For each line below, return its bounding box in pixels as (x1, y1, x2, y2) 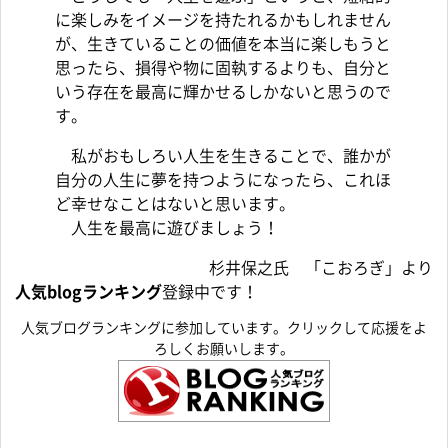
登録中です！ (162, 284, 258, 301)
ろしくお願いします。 (154, 342, 294, 357)
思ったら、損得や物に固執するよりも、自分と (55, 60, 391, 77)
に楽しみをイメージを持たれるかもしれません (55, 12, 391, 29)
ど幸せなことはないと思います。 (55, 196, 295, 213)
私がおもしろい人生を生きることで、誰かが (55, 148, 391, 165)
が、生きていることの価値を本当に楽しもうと (55, 36, 391, 53)
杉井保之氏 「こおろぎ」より (209, 260, 433, 277)
